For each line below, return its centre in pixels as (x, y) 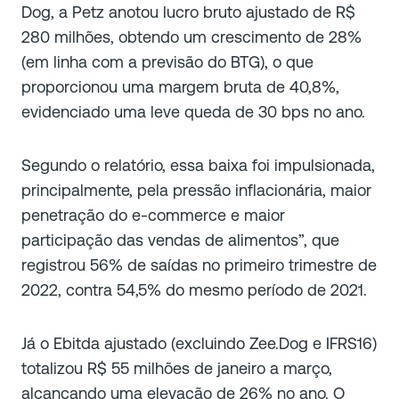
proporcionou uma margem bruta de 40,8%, (180, 86)
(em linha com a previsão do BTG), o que (167, 61)
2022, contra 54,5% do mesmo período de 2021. (194, 289)
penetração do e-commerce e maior (153, 215)
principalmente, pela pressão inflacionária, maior (196, 190)
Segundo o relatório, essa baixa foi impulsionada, (198, 165)
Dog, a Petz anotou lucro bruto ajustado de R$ (188, 12)
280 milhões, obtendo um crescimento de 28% (191, 37)
